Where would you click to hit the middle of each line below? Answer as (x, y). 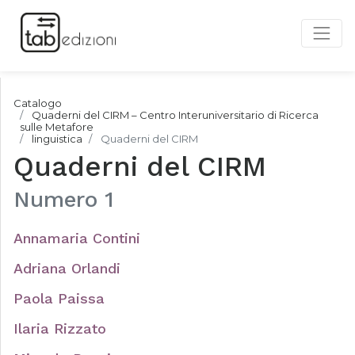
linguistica (57, 139)
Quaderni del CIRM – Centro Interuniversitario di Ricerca (175, 115)
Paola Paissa (59, 298)
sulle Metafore (57, 127)
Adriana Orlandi (67, 268)
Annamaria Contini (77, 238)
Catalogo (38, 103)
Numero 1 (64, 199)
